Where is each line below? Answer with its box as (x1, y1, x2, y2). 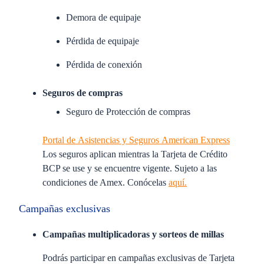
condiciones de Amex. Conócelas (42, 177, 169, 187)
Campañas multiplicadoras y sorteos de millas (42, 229, 224, 239)
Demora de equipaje (66, 12, 141, 22)
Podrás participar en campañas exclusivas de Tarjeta (42, 253, 235, 263)
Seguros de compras (42, 88, 123, 98)
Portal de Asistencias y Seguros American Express (42, 135, 230, 145)
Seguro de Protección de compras (66, 107, 190, 117)
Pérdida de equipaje (66, 36, 139, 46)
